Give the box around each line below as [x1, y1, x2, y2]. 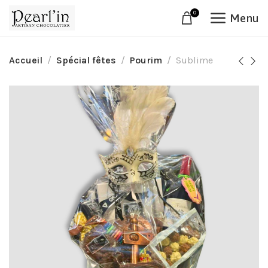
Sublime [176, 54, 213, 66]
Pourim [130, 54, 162, 66]
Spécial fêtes [56, 54, 116, 66]
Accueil [9, 54, 42, 66]
